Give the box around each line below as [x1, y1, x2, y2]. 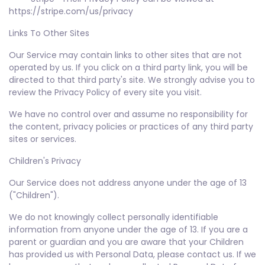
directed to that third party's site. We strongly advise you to [9, 74, 255, 86]
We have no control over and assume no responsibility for [9, 108, 248, 120]
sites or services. [9, 133, 76, 145]
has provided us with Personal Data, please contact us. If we [9, 248, 256, 260]
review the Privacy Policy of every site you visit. [9, 86, 202, 98]
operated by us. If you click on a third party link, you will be [9, 62, 248, 73]
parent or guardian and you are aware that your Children [9, 236, 244, 248]
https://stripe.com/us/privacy [9, 5, 140, 17]
